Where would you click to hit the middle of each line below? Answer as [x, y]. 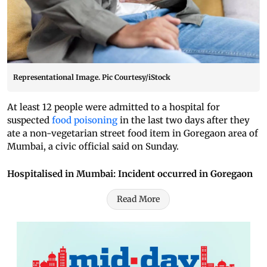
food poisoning [85, 120]
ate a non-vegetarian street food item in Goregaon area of [133, 133]
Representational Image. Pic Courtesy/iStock [92, 77]
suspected [30, 120]
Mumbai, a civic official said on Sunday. [93, 147]
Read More [138, 199]
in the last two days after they [184, 120]
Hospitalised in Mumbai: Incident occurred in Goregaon [130, 174]
